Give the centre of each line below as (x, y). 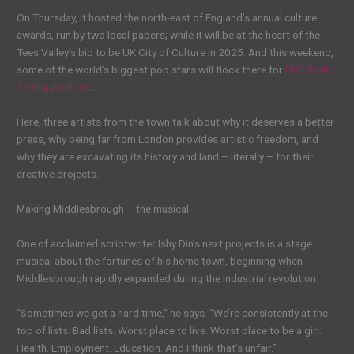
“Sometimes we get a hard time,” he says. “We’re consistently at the (173, 313)
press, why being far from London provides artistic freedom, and (168, 139)
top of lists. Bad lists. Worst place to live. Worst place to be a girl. (169, 330)
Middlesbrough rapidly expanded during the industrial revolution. (168, 278)
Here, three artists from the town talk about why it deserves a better (176, 122)
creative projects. (58, 174)
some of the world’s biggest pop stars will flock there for (151, 70)
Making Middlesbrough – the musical (103, 209)
